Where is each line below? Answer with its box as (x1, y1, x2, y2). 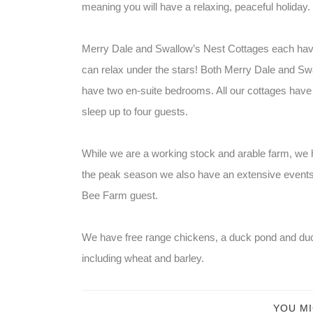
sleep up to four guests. (82, 105, 188, 117)
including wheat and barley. (82, 252, 204, 264)
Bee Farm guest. (82, 189, 158, 201)
